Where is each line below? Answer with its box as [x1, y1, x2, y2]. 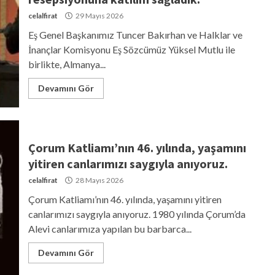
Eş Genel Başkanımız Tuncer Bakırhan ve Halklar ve [28, 28, 242, 41]
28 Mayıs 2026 [74, 175, 123, 185]
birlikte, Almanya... [28, 58, 106, 70]
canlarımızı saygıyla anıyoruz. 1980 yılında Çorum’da [28, 207, 246, 220]
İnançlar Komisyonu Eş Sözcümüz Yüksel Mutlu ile [28, 43, 235, 55]
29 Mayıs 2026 [74, 10, 123, 20]
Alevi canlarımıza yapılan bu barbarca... [28, 222, 192, 234]
